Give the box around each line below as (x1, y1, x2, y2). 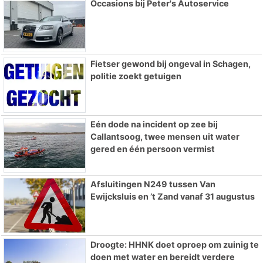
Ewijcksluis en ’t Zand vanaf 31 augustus (90, 191, 255, 202)
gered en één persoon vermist (90, 143, 215, 154)
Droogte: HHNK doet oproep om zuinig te (90, 240, 259, 250)
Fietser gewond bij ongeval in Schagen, (90, 58, 251, 69)
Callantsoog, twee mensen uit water (90, 131, 240, 141)
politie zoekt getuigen (90, 70, 181, 81)
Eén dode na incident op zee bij (90, 119, 218, 129)
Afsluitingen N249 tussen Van (90, 179, 215, 190)
